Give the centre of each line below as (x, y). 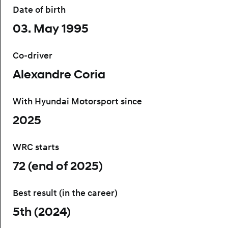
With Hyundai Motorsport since (77, 101)
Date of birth (39, 10)
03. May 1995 (51, 28)
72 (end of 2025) (58, 166)
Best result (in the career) (65, 193)
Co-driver (33, 55)
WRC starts (36, 147)
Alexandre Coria (59, 74)
